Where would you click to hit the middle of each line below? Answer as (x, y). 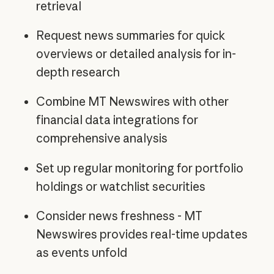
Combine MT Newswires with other (132, 102)
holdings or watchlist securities (120, 186)
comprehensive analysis (102, 139)
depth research (78, 72)
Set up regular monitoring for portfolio (139, 168)
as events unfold (81, 252)
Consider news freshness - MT (119, 216)
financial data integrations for (117, 120)
